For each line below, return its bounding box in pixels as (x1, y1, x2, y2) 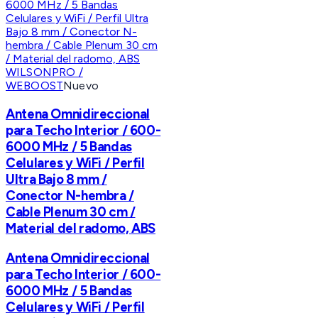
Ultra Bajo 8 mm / (6, 170, 107, 187)
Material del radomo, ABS (6, 219, 156, 236)
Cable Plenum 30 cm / (6, 203, 136, 220)
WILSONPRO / (6, 65, 83, 79)
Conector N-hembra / (6, 187, 134, 204)
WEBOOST (6, 79, 64, 93)
